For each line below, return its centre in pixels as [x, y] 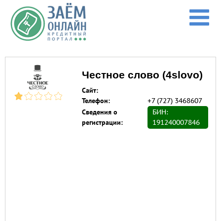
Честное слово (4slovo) [142, 75]
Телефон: [96, 101]
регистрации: [102, 122]
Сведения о [100, 112]
